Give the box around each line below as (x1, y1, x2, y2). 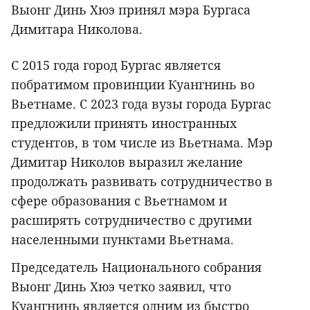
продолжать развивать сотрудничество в (11, 173, 273, 190)
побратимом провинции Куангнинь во (11, 76, 255, 93)
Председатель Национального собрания (11, 259, 262, 276)
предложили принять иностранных (11, 115, 237, 132)
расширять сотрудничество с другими (11, 212, 252, 229)
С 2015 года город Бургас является (11, 57, 221, 74)
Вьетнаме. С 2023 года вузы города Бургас (11, 95, 271, 113)
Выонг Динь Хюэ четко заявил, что (11, 278, 231, 295)
